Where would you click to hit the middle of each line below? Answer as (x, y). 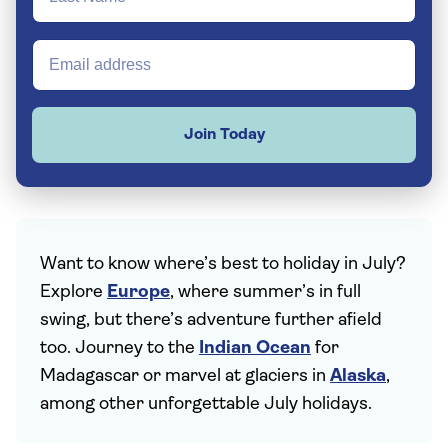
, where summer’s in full (265, 292)
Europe (138, 292)
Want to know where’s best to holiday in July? (223, 264)
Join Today (224, 135)
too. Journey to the (119, 348)
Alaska (358, 376)
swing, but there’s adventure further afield (211, 320)
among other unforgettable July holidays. (206, 404)
